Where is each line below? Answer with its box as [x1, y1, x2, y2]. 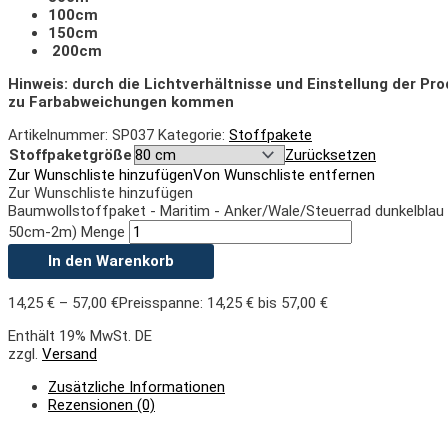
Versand [42, 344, 97, 363]
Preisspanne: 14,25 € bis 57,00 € [119, 293, 328, 312]
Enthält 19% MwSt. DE [8, 326, 152, 345]
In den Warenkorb [48, 251, 174, 270]
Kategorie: [158, 125, 229, 144]
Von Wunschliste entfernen [193, 165, 375, 184]
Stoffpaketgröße [9, 145, 132, 164]
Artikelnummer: [8, 125, 112, 144]
